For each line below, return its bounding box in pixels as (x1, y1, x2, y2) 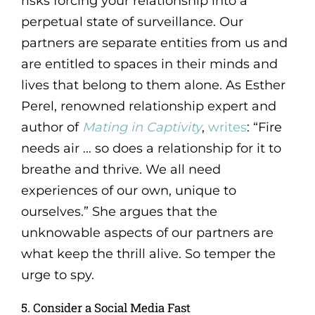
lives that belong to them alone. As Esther (20, 77, 285, 93)
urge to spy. (20, 266, 94, 283)
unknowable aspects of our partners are (20, 224, 274, 240)
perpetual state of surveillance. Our (20, 13, 243, 30)
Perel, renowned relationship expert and (20, 98, 276, 114)
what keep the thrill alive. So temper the (20, 245, 276, 262)
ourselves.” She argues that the (20, 203, 217, 219)
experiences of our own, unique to (20, 182, 236, 198)
